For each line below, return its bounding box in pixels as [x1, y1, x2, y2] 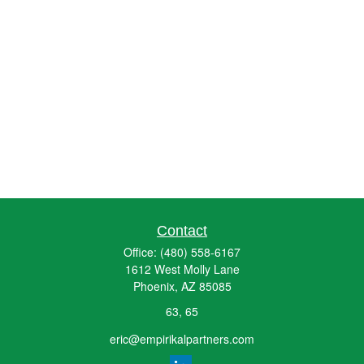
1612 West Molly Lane [124, 261, 240, 277]
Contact [157, 223, 207, 239]
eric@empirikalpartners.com [110, 330, 254, 347]
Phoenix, [132, 278, 178, 294]
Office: [123, 244, 160, 260]
